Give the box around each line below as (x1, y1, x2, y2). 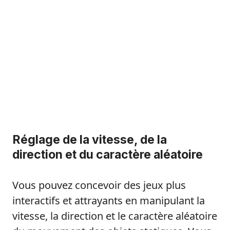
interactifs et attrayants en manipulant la (12, 193, 205, 207)
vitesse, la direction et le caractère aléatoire (12, 208, 217, 223)
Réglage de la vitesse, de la (12, 132, 167, 147)
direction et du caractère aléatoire (12, 147, 203, 162)
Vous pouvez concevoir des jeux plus (12, 178, 186, 192)
